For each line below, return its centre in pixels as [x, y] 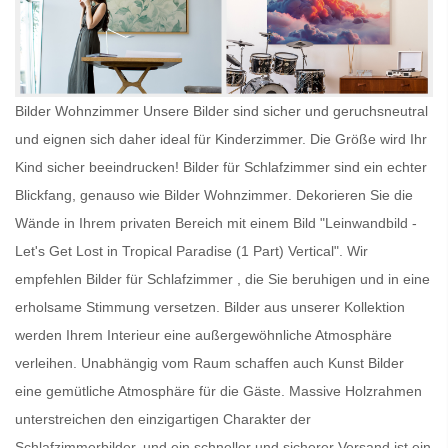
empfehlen [50, 278]
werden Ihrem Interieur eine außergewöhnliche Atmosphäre [203, 334]
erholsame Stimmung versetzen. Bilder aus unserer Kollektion [210, 306]
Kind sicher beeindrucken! [99, 166]
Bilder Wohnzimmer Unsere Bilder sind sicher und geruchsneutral [221, 110]
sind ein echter [378, 166]
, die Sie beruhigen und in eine [331, 278]
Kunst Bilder [366, 362]
